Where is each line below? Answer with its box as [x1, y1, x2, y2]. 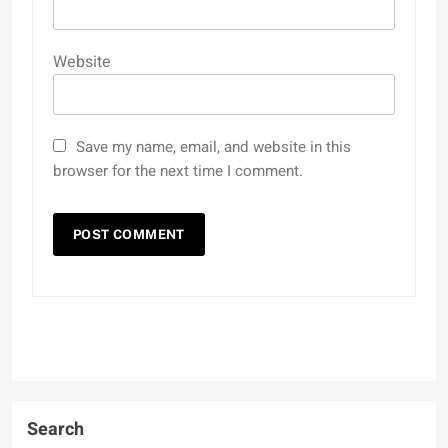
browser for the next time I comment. [53, 159, 303, 182]
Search [27, 415, 84, 443]
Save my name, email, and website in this [76, 135, 351, 158]
